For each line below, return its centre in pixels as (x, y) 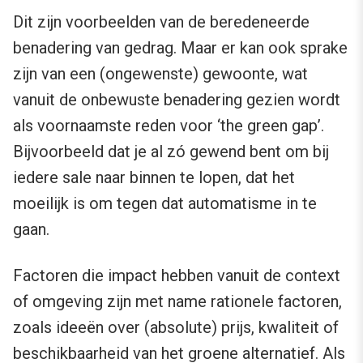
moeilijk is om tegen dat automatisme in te (165, 204)
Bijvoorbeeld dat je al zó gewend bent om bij (171, 152)
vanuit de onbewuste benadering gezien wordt (177, 100)
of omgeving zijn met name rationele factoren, (177, 302)
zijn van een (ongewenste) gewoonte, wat (160, 74)
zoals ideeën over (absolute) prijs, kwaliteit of (176, 328)
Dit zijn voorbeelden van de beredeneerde (161, 22)
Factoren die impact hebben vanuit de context (177, 276)
